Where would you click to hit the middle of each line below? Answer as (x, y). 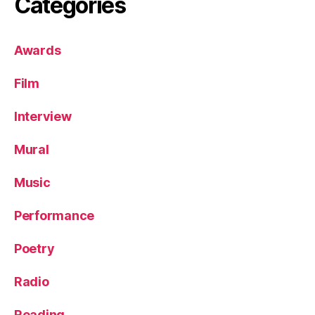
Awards (38, 51)
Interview (43, 117)
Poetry (34, 249)
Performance (54, 216)
